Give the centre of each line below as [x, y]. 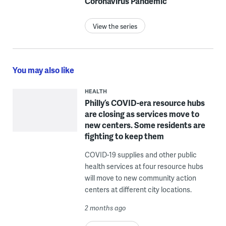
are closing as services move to [142, 114]
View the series [115, 26]
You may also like [43, 70]
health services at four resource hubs [144, 166]
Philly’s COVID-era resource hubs [145, 103]
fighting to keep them [124, 136]
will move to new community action [140, 178]
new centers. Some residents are [145, 125]
